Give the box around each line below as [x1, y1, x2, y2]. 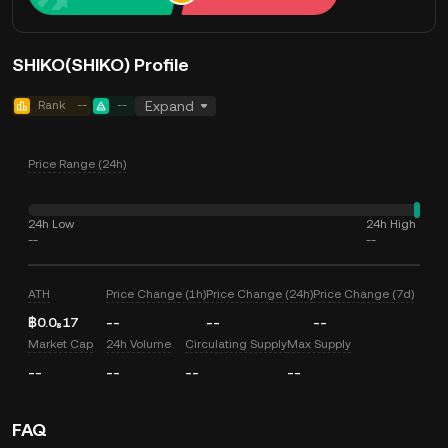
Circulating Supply [184, 337, 287, 351]
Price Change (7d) [313, 287, 415, 301]
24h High [366, 217, 416, 231]
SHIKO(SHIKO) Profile [12, 54, 189, 75]
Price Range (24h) [28, 157, 126, 171]
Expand [145, 98, 194, 114]
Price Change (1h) [106, 287, 207, 301]
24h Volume [106, 337, 172, 351]
